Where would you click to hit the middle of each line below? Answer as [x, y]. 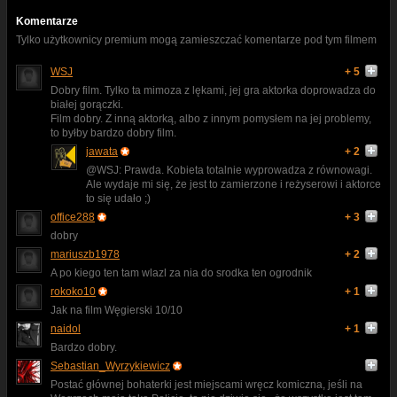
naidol [66, 328]
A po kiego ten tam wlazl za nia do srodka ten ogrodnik [181, 272]
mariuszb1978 [85, 254]
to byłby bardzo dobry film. [113, 132]
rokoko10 [73, 291]
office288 [73, 217]
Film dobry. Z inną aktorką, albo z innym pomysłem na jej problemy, [211, 118]
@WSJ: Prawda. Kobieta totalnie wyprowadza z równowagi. [229, 170]
